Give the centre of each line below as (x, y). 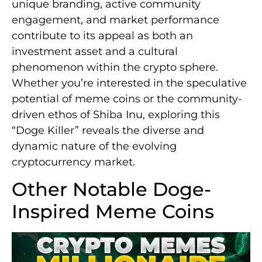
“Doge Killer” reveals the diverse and (108, 130)
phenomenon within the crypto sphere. (115, 67)
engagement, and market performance (116, 20)
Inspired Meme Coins (113, 212)
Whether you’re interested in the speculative (129, 83)
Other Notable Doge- (111, 189)
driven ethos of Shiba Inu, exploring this (116, 114)
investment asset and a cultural (95, 51)
